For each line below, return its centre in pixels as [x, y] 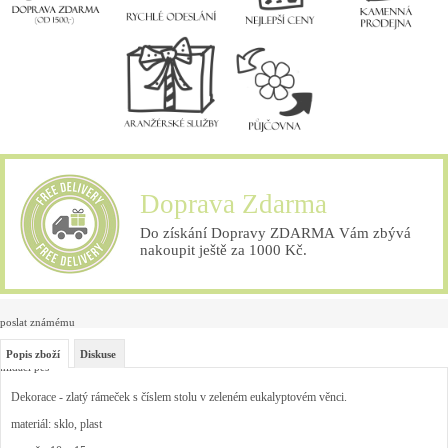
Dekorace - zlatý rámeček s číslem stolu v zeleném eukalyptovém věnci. [179, 396]
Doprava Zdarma [233, 203]
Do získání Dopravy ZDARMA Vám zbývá [275, 232]
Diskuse [98, 353]
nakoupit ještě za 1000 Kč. [223, 249]
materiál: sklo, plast [56, 423]
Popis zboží [33, 353]
